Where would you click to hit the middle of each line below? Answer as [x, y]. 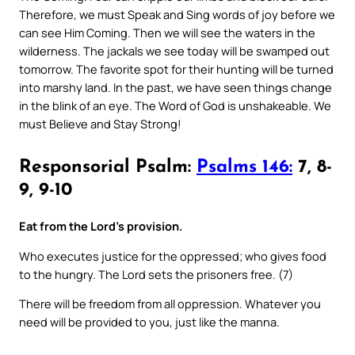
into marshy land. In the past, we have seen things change [176, 88]
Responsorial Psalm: [108, 167]
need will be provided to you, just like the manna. [149, 322]
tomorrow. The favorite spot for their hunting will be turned [176, 69]
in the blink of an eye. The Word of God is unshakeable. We [175, 106]
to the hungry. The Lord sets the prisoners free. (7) [156, 274]
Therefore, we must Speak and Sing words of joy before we [177, 15]
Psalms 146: [244, 167]
